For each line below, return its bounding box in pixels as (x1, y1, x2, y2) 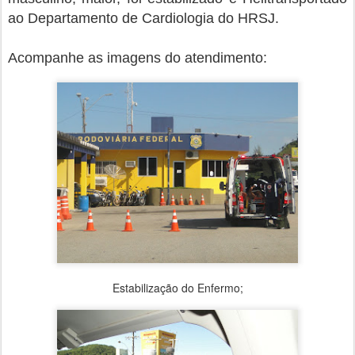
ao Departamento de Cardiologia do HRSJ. (8, 10, 279, 26)
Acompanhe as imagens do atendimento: (8, 50, 267, 66)
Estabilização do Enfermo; (112, 280, 243, 296)
